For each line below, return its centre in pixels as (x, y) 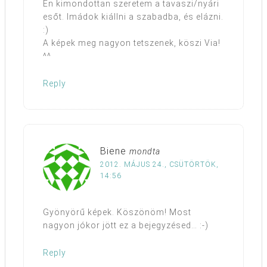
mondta (145, 152)
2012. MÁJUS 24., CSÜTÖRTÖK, (159, 165)
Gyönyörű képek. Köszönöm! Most (117, 212)
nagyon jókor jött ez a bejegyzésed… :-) (126, 226)
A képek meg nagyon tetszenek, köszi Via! (132, 43)
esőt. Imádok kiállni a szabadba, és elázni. (133, 17)
